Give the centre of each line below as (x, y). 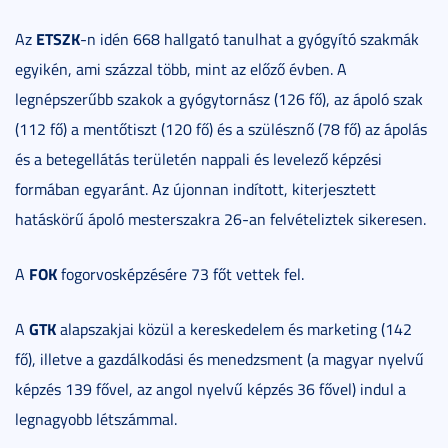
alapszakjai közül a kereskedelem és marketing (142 (234, 329)
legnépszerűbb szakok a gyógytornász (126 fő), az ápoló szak (219, 99)
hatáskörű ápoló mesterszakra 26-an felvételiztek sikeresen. (220, 219)
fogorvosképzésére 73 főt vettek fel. (180, 274)
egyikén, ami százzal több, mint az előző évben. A (181, 69)
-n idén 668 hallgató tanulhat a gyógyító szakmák (249, 39)
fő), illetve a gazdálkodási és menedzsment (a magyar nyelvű (219, 359)
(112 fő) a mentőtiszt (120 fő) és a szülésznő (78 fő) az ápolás (221, 129)
